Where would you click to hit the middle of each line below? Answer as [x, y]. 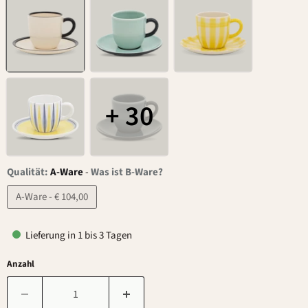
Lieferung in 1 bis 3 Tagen [78, 235]
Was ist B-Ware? [127, 172]
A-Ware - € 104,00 [52, 197]
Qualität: [29, 172]
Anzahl [21, 264]
